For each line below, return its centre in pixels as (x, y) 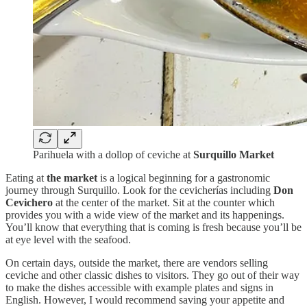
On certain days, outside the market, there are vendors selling (137, 263)
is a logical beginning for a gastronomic (184, 178)
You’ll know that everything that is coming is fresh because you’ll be (153, 228)
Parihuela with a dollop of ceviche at (113, 155)
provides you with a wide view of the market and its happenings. (145, 215)
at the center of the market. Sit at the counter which (164, 203)
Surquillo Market (234, 155)
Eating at (26, 178)
